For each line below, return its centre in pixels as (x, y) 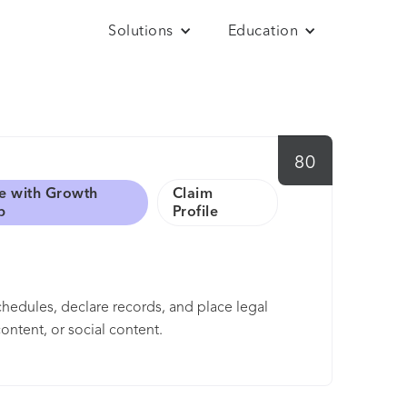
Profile (195, 212)
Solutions (141, 32)
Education (263, 32)
